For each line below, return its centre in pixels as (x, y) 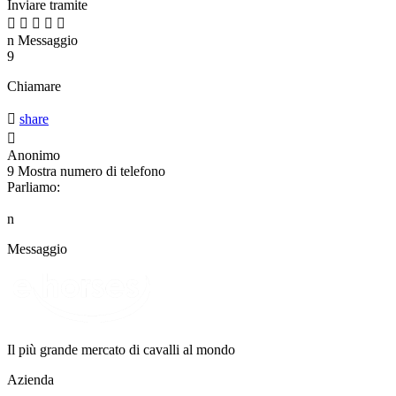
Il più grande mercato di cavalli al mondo (121, 349)
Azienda (30, 379)
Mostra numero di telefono (91, 171)
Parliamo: (34, 187)
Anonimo (34, 155)
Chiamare (34, 86)
